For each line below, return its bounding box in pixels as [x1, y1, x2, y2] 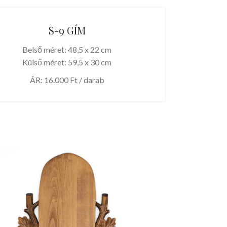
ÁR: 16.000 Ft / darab [29, 75, 104, 85]
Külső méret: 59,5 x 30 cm [22, 57, 112, 67]
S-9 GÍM [48, 23, 86, 37]
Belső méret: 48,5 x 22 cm [22, 45, 112, 55]
